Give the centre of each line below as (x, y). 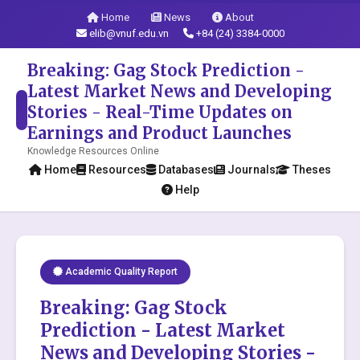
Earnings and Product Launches (160, 133)
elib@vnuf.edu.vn (129, 33)
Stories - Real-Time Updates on (160, 112)
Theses (311, 170)
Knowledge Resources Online (94, 151)
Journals (250, 170)
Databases (185, 170)
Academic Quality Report (120, 272)
